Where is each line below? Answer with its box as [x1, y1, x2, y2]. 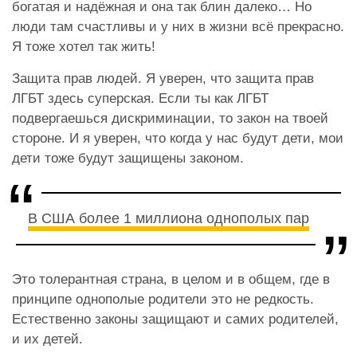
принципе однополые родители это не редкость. [12, 291, 314, 307]
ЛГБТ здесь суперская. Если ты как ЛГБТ [12, 90, 269, 106]
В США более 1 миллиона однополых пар [28, 210, 309, 226]
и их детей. [12, 331, 83, 347]
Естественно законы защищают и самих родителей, [12, 311, 339, 327]
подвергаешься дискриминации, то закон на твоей [12, 110, 328, 126]
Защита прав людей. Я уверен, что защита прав [12, 70, 314, 86]
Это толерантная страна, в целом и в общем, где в [12, 271, 330, 287]
